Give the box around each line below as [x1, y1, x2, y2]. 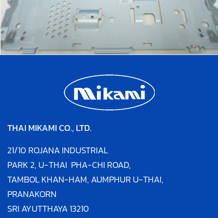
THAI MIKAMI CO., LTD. [7, 121, 91, 134]
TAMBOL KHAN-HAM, [7, 173, 91, 186]
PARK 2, [7, 158, 38, 171]
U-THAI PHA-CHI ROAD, [38, 158, 131, 171]
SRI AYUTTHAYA [7, 202, 70, 215]
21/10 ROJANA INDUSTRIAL [7, 144, 108, 157]
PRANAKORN [7, 187, 56, 200]
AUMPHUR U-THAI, [91, 173, 163, 186]
